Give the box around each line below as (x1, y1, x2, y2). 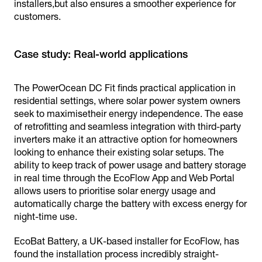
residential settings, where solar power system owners (14, 95, 240, 106)
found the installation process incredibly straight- (14, 249, 219, 260)
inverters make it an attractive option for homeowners (14, 134, 237, 145)
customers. (14, 11, 61, 22)
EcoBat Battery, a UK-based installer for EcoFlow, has (14, 236, 239, 247)
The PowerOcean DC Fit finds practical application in (14, 82, 236, 94)
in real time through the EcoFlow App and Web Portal (14, 173, 235, 184)
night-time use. (14, 211, 77, 222)
